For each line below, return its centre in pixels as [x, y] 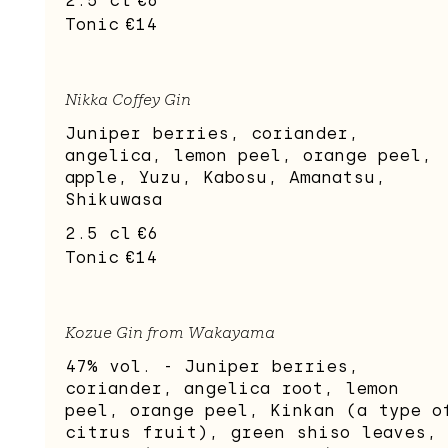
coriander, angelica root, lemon [232, 389]
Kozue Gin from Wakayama [170, 333]
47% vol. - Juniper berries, [212, 367]
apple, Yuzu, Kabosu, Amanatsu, [225, 178]
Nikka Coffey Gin [128, 100]
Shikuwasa [113, 200]
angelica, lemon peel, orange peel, [248, 156]
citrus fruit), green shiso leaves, [251, 433]
